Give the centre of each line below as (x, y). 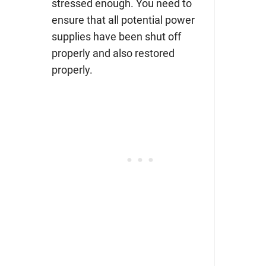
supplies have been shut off (116, 36)
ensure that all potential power (123, 20)
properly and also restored (113, 53)
